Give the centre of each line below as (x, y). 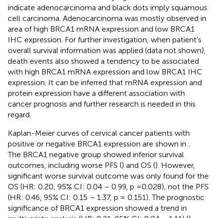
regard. (19, 114)
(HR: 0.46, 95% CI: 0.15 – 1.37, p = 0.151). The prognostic (106, 197)
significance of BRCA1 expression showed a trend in (97, 208)
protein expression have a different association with (96, 93)
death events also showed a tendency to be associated (103, 61)
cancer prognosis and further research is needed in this (102, 104)
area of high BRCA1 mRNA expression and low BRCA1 (101, 29)
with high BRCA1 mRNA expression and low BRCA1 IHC (105, 72)
